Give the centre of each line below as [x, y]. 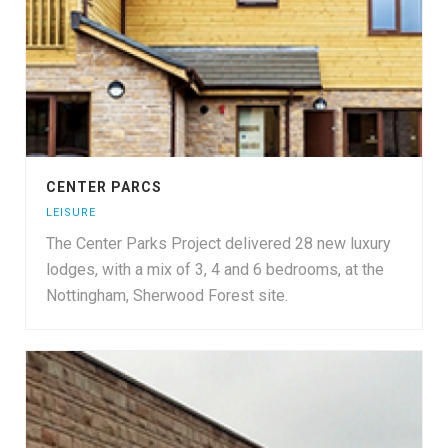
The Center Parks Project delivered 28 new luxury [218, 243]
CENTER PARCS [104, 187]
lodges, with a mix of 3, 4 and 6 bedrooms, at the [215, 269]
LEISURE [71, 212]
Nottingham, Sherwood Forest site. [167, 295]
